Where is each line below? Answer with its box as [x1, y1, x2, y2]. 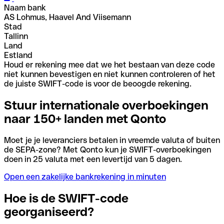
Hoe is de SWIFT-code [4, 191, 128, 205]
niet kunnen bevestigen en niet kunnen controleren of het [4, 69, 215, 79]
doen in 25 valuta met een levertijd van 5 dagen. [4, 154, 182, 164]
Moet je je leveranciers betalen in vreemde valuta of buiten [4, 135, 220, 145]
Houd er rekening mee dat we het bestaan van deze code [4, 59, 215, 69]
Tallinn [4, 31, 28, 41]
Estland [4, 50, 32, 60]
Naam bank [4, 2, 46, 12]
